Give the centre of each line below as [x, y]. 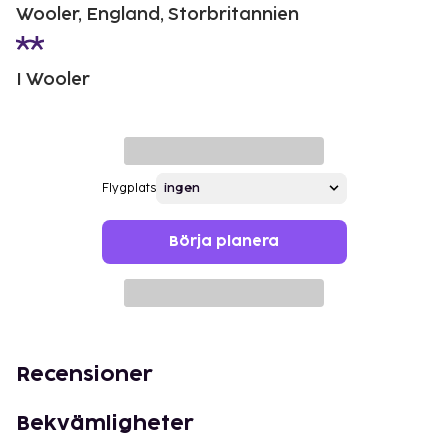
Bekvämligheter [105, 423]
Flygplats [128, 188]
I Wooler [53, 79]
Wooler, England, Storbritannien [157, 14]
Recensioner [84, 374]
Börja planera [224, 241]
